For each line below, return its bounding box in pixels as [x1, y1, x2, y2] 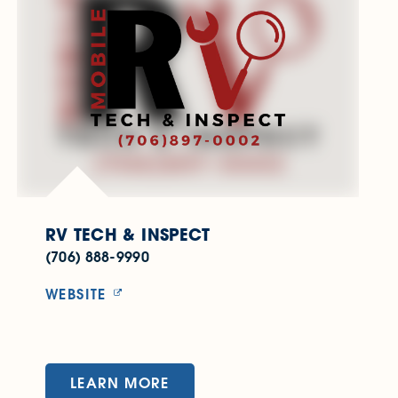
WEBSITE [44, 284, 107, 304]
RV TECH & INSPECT [44, 224, 211, 246]
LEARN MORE [69, 373, 170, 393]
